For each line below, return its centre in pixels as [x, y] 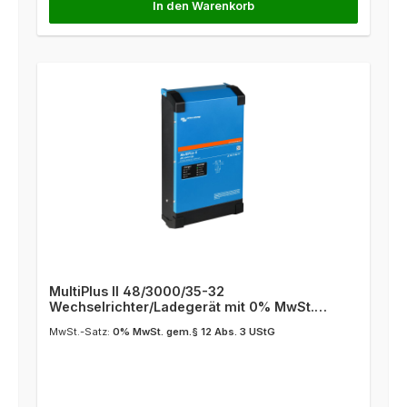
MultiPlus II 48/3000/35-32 [136, 291]
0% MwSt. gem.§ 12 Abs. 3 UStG [194, 332]
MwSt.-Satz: [80, 332]
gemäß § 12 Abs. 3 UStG [127, 322]
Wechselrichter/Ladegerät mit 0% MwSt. [181, 307]
